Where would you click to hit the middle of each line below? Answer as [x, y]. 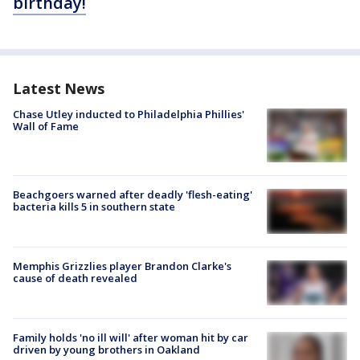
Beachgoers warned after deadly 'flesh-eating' [133, 194]
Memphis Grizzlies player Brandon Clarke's [122, 266]
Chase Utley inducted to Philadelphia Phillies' [129, 115]
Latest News [59, 89]
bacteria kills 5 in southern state [94, 206]
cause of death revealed [75, 278]
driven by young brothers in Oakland [106, 350]
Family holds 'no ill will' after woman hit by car [131, 338]
